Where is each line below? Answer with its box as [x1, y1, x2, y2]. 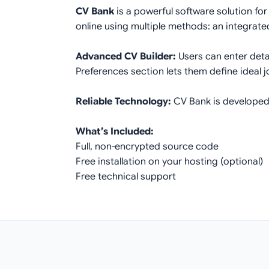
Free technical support [76, 171, 176, 183]
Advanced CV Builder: [76, 50, 176, 63]
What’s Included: [76, 125, 154, 138]
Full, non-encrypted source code [76, 141, 219, 153]
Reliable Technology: [76, 95, 171, 108]
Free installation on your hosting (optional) [76, 156, 263, 168]
